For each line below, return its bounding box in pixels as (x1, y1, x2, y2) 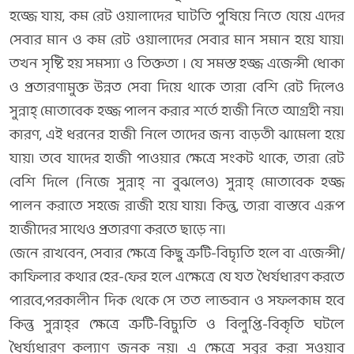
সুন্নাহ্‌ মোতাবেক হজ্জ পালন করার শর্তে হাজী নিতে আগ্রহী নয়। (9, 100, 345, 124)
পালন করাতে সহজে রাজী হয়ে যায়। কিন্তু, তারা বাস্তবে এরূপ (9, 194, 345, 219)
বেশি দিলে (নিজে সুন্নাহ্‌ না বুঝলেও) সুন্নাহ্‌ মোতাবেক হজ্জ (9, 171, 345, 195)
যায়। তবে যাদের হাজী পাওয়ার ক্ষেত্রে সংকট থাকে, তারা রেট (9, 147, 345, 171)
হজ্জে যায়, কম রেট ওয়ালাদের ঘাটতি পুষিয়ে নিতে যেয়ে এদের (9, 5, 345, 29)
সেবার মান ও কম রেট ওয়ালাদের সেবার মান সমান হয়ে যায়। (9, 28, 345, 53)
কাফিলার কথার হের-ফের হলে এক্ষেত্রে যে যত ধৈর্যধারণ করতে (9, 265, 345, 290)
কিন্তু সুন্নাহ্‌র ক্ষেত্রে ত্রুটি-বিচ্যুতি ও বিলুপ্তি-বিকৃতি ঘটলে (9, 313, 345, 337)
